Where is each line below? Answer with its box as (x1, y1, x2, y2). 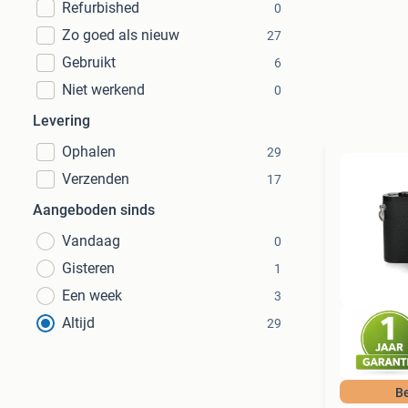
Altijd (62, 314, 95, 331)
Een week (62, 287, 122, 304)
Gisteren (62, 260, 115, 277)
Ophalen (62, 143, 116, 160)
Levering (33, 112, 90, 129)
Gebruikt (62, 54, 116, 71)
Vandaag (62, 232, 120, 250)
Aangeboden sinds (33, 201, 155, 219)
